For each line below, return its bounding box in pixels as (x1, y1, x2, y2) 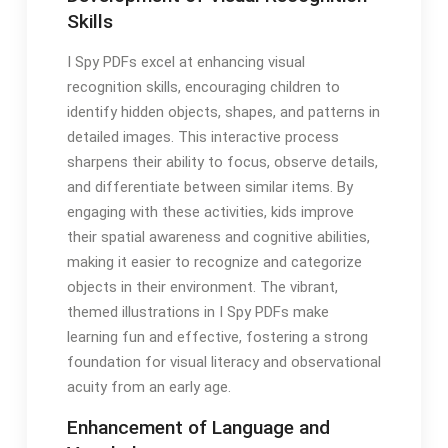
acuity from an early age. (66, 378, 231, 397)
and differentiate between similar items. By (66, 178, 353, 197)
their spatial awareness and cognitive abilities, (66, 228, 370, 247)
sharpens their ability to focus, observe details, (66, 153, 378, 172)
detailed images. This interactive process (66, 128, 339, 147)
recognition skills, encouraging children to (66, 78, 340, 97)
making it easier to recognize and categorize (66, 253, 362, 272)
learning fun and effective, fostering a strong (66, 328, 368, 347)
